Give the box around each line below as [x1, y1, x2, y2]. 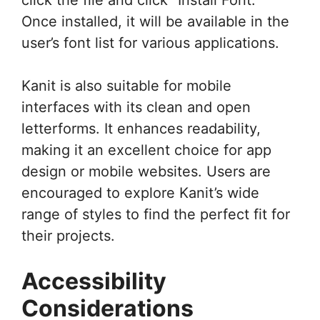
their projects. [21, 226, 115, 244]
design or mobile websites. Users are [21, 162, 271, 180]
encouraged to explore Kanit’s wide [21, 184, 259, 201]
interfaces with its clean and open [21, 98, 251, 116]
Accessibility [21, 266, 166, 295]
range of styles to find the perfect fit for [21, 205, 290, 223]
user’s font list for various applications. [21, 34, 279, 51]
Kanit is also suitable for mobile [21, 76, 231, 94]
